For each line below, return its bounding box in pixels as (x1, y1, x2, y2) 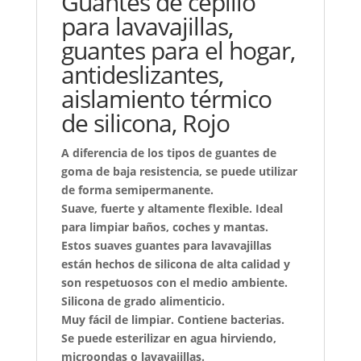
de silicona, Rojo (60, 106, 230, 139)
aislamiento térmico (60, 81, 272, 115)
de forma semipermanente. (60, 181, 214, 197)
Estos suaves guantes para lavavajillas (60, 237, 272, 253)
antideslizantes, (60, 57, 223, 91)
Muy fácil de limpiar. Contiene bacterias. (60, 311, 284, 327)
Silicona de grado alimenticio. (60, 293, 225, 309)
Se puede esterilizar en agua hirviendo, (60, 330, 276, 346)
